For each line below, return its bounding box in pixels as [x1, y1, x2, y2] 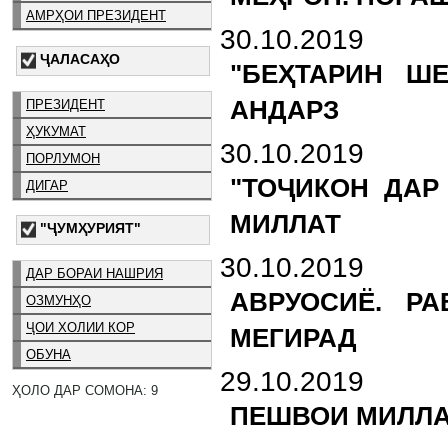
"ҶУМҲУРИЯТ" [40, 220, 141, 237]
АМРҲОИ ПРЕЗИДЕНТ [26, 7, 166, 23]
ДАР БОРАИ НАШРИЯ [26, 266, 163, 282]
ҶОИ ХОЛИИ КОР [26, 320, 135, 336]
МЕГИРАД [230, 324, 357, 352]
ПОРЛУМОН [26, 150, 100, 166]
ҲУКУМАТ [26, 123, 86, 139]
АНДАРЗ [230, 96, 339, 124]
